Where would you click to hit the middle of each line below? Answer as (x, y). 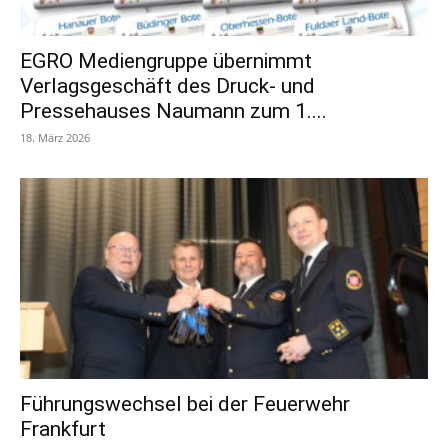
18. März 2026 (55, 137)
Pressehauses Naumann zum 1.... (173, 110)
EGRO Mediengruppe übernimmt (166, 60)
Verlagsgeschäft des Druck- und (167, 85)
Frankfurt (63, 429)
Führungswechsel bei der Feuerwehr (185, 404)
